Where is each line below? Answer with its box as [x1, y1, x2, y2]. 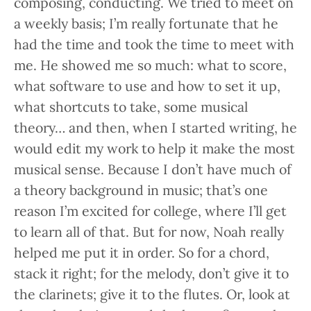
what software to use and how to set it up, [14, 76, 280, 94]
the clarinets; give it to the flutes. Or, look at [14, 285, 290, 303]
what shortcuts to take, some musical [14, 97, 248, 115]
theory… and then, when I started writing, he [14, 118, 297, 136]
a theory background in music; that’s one [14, 180, 268, 199]
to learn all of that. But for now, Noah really [14, 222, 284, 240]
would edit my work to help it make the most [14, 139, 295, 157]
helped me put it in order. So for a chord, [14, 243, 269, 261]
